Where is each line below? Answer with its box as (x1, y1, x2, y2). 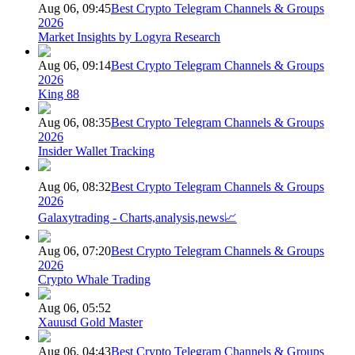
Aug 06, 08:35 (38, 115, 111, 129)
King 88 (38, 86, 79, 101)
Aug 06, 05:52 (38, 300, 111, 315)
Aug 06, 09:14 (38, 58, 111, 72)
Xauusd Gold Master (38, 315, 143, 329)
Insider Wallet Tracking (38, 143, 155, 158)
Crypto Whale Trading (38, 272, 151, 286)
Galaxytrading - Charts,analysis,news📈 (38, 210, 237, 224)
